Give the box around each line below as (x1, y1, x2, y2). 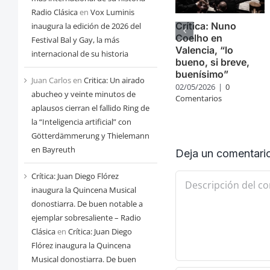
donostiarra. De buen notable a (31, 198, 143, 210)
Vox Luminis (90, 7, 134, 18)
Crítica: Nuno (175, 20, 237, 33)
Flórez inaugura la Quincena (31, 240, 131, 251)
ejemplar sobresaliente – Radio (31, 212, 141, 224)
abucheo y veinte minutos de (31, 89, 136, 100)
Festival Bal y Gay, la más (31, 34, 119, 46)
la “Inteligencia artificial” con (31, 116, 131, 128)
